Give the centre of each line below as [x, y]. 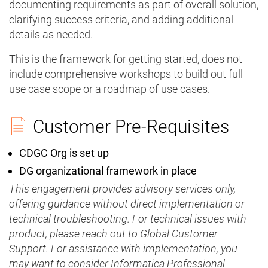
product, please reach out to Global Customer [113, 234]
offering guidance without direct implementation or [127, 204]
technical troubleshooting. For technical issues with [128, 219]
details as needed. [51, 35]
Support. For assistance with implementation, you [123, 249]
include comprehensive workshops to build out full [126, 74]
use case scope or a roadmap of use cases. [111, 89]
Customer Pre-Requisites [131, 127]
